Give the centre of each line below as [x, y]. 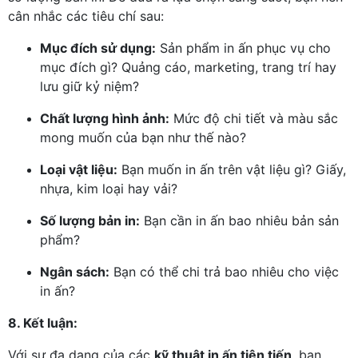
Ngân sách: [75, 272]
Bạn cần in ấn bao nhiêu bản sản [239, 221]
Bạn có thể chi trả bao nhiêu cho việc [224, 272]
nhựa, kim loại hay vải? [109, 189]
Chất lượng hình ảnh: [105, 118]
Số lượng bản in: [90, 221]
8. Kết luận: [43, 323]
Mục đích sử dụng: [98, 48]
